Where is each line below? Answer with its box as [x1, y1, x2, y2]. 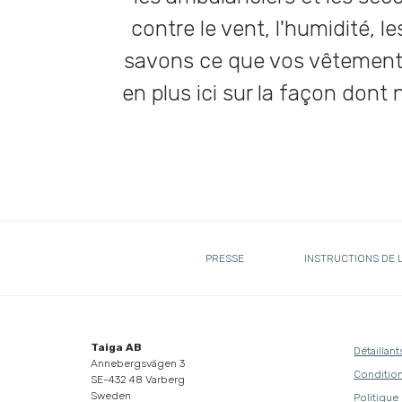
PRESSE [205, 252, 244, 265]
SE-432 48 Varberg [90, 373, 185, 386]
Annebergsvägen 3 [90, 357, 185, 370]
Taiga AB [90, 341, 142, 354]
